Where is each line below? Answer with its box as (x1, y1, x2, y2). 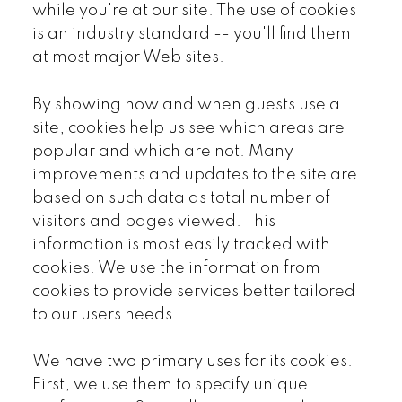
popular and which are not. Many (31, 143, 293, 160)
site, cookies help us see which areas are (31, 119, 345, 136)
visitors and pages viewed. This (31, 213, 275, 230)
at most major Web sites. (31, 49, 224, 66)
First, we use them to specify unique (31, 376, 308, 393)
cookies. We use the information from (31, 259, 320, 276)
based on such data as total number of (31, 189, 330, 206)
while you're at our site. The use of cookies (31, 3, 356, 20)
